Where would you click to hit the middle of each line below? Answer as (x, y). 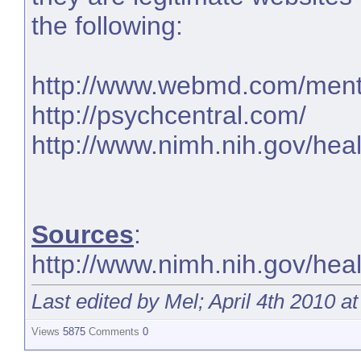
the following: (107, 26)
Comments (114, 332)
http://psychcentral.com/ (169, 116)
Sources (83, 235)
